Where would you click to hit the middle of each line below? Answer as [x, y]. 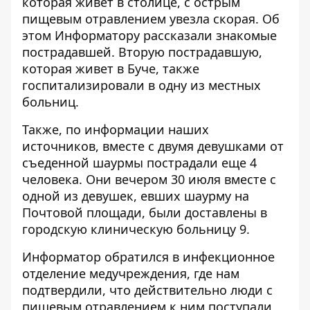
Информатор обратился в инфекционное [148, 256]
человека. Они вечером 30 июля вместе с [149, 179]
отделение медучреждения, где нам [131, 273]
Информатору [97, 35]
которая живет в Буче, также [111, 68]
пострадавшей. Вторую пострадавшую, [142, 52]
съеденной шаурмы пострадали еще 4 [139, 162]
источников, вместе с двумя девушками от [153, 146]
